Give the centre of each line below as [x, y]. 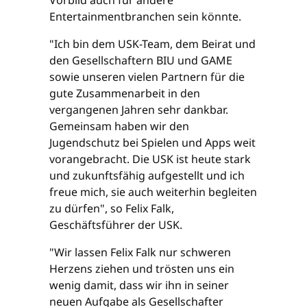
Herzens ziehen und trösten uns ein [142, 269]
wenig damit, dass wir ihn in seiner [139, 285]
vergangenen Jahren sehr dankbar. [139, 110]
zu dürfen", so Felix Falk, [112, 209]
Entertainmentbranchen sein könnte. [145, 17]
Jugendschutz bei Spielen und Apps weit [152, 143]
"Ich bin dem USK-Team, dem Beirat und [152, 44]
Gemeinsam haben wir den [119, 126]
